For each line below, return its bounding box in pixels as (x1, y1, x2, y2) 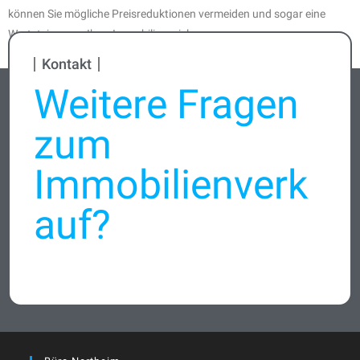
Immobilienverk (34, 161, 308, 208)
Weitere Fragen (34, 80, 299, 128)
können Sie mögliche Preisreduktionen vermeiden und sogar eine (8, 6, 325, 20)
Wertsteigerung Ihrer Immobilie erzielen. (8, 27, 204, 40)
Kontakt (42, 55, 92, 72)
